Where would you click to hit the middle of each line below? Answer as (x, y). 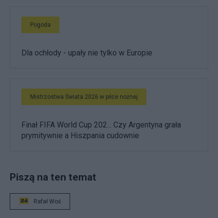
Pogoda (40, 25)
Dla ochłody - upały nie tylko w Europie (87, 53)
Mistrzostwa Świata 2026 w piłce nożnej (84, 97)
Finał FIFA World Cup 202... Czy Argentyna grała (101, 125)
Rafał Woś (47, 201)
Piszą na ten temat (53, 177)
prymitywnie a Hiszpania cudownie (80, 135)
